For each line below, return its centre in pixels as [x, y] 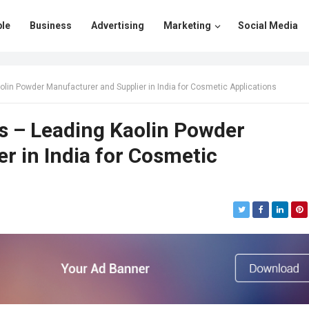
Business [51, 26]
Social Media [268, 26]
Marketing [187, 26]
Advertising [118, 26]
